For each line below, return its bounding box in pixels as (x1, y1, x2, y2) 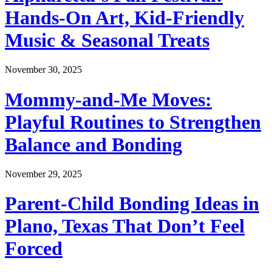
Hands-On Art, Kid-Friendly (5, 6, 244, 29)
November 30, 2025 (5, 64, 82, 75)
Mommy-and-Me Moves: (5, 88, 212, 110)
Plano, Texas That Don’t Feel (5, 215, 245, 237)
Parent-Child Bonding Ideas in (5, 192, 259, 215)
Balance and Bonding (5, 133, 182, 155)
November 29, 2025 (5, 169, 82, 180)
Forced (5, 237, 63, 260)
